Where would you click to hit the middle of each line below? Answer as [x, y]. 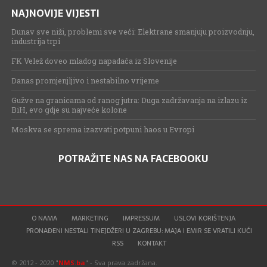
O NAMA [44, 218]
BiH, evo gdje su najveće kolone [69, 109]
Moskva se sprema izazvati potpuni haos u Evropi [103, 129]
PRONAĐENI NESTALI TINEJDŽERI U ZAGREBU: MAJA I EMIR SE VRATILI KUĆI [139, 230]
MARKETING [90, 218]
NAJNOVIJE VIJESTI [55, 13]
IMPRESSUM [141, 218]
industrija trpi [35, 41]
